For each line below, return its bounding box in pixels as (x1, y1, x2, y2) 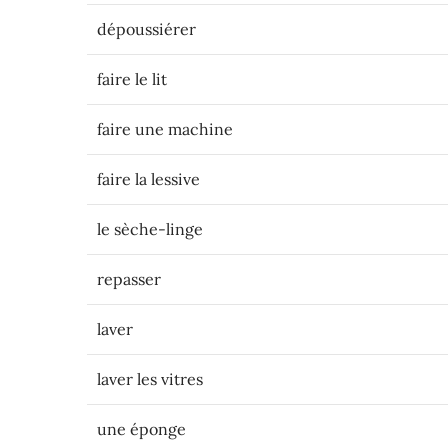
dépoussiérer (97, 19, 196, 39)
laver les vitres (97, 369, 203, 389)
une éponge (97, 419, 186, 439)
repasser (97, 269, 161, 289)
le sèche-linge (97, 219, 203, 239)
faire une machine (97, 119, 233, 139)
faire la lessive (97, 169, 200, 189)
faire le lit (97, 69, 167, 89)
